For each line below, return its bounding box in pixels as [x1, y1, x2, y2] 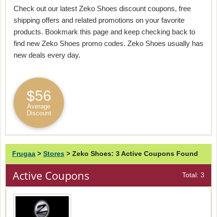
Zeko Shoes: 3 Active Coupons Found [72, 150, 198, 157]
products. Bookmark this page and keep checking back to [14, 28, 195, 36]
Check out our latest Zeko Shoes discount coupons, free [14, 4, 191, 13]
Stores [43, 150, 64, 157]
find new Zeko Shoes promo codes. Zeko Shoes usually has [14, 39, 203, 47]
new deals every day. [14, 51, 80, 59]
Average [27, 103, 50, 110]
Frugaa [12, 150, 35, 157]
